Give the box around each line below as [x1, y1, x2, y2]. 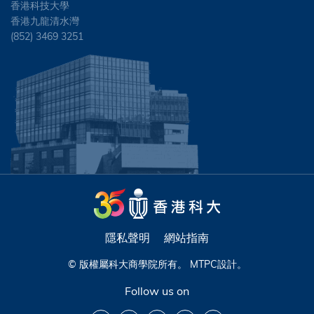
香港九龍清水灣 [11, 15, 79, 27]
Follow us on [125, 284, 189, 299]
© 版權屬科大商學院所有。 [67, 258, 190, 271]
